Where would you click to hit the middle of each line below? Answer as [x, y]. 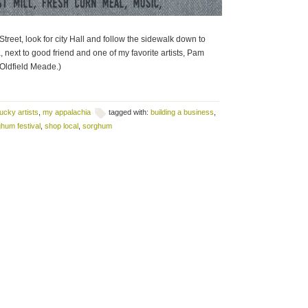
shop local [62, 126]
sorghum [97, 126]
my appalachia [67, 112]
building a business [182, 112]
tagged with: [130, 112]
